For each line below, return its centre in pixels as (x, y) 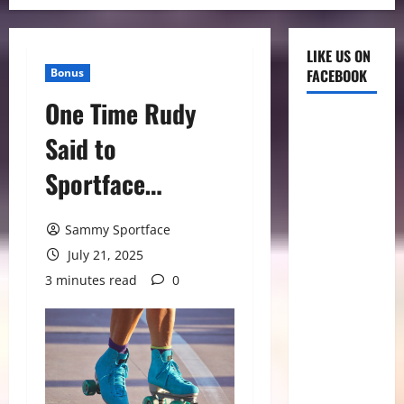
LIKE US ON (338, 56)
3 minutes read (91, 280)
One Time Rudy (121, 113)
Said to (81, 148)
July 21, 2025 (103, 255)
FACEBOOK (336, 76)
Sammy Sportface (117, 230)
